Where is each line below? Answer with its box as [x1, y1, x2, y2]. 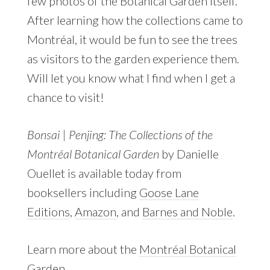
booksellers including [27, 185, 139, 200]
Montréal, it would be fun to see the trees [27, 32, 237, 47]
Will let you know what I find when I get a [27, 71, 235, 86]
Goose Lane [139, 185, 199, 200]
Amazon [74, 204, 116, 219]
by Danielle [159, 146, 219, 162]
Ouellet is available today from [27, 166, 181, 181]
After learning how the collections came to [27, 13, 243, 28]
